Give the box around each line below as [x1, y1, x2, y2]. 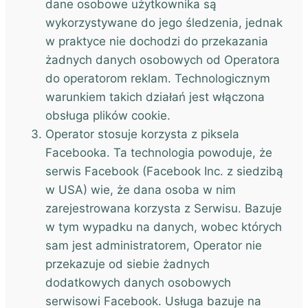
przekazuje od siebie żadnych [45, 257, 210, 271]
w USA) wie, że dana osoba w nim [45, 183, 236, 197]
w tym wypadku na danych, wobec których [45, 220, 282, 234]
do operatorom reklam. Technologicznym [45, 71, 270, 85]
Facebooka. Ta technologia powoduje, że [45, 146, 272, 159]
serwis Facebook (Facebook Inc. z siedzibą [45, 164, 283, 178]
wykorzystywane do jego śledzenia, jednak [45, 16, 283, 30]
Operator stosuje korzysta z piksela [45, 127, 239, 141]
